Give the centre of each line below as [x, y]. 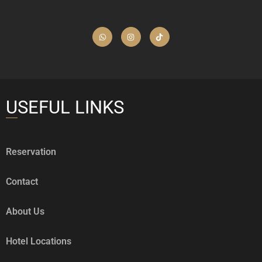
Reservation [31, 152]
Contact [22, 182]
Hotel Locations [39, 242]
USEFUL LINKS [65, 108]
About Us [25, 212]
